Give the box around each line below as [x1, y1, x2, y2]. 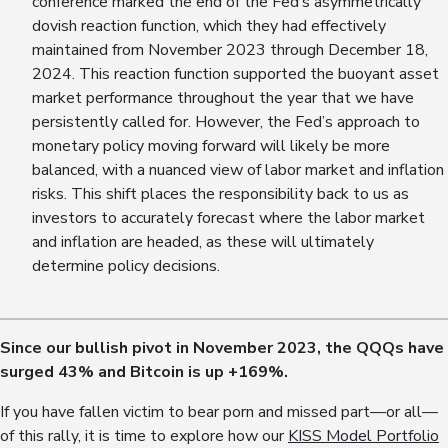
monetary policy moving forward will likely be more [32, 135, 390, 158]
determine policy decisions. [32, 255, 220, 278]
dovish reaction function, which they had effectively [32, 15, 386, 38]
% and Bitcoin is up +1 [78, 361, 248, 384]
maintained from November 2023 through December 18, [32, 39, 428, 62]
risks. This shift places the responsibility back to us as [32, 183, 409, 206]
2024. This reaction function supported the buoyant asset [32, 63, 439, 86]
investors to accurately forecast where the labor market [32, 207, 425, 230]
